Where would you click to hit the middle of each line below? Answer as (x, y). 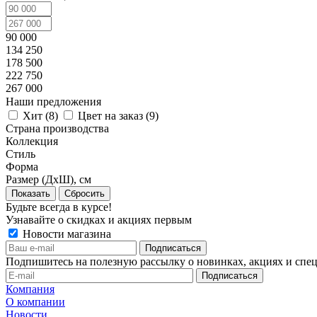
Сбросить (85, 194)
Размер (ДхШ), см (48, 180)
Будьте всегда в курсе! (59, 207)
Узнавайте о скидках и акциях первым (99, 220)
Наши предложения (53, 102)
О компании (35, 302)
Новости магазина (65, 234)
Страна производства (57, 129)
